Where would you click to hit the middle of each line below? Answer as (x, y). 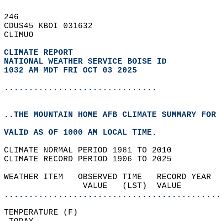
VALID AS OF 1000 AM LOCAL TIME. (85, 133)
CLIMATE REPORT (41, 53)
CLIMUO (24, 35)
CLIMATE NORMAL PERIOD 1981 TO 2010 (93, 150)
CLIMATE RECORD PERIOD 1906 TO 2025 (93, 159)
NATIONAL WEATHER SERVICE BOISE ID (85, 62)
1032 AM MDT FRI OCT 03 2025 (71, 71)
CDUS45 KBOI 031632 (53, 26)
